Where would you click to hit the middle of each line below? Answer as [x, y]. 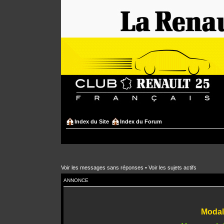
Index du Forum [141, 121]
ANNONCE [76, 180]
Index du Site [92, 121]
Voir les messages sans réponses [102, 167]
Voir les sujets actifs [172, 167]
